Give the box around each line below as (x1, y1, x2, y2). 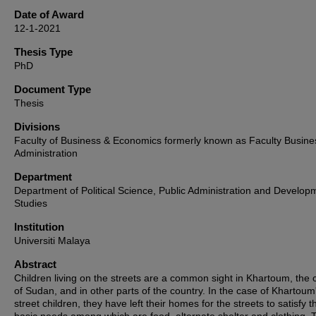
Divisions (14, 121, 60, 133)
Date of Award (14, 8, 84, 20)
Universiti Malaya (14, 235, 90, 246)
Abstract (14, 258, 56, 270)
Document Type (14, 83, 91, 95)
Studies (14, 197, 47, 209)
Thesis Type (14, 46, 73, 58)
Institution (14, 221, 64, 233)
